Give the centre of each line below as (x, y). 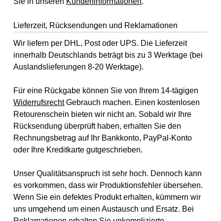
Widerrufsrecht (39, 102)
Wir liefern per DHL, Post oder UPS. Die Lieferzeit (100, 43)
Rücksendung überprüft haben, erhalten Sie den (97, 126)
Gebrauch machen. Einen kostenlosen (132, 102)
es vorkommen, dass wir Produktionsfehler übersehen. (108, 185)
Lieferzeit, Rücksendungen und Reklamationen (96, 26)
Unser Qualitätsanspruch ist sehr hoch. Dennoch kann (108, 173)
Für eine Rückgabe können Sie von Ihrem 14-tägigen (106, 90)
